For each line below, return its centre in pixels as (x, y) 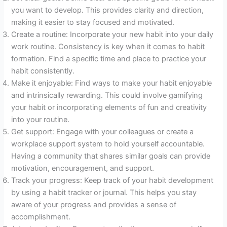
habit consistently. (43, 71)
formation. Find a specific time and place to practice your (109, 59)
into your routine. (41, 119)
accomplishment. (41, 217)
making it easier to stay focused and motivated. (93, 22)
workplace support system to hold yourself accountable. (108, 144)
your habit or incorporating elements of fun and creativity (109, 107)
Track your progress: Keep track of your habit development (112, 180)
